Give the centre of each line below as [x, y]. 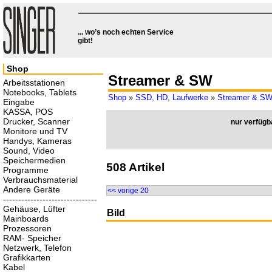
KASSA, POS [28, 112]
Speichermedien [34, 160]
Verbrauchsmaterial [40, 180]
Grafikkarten [27, 257]
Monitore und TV [35, 131]
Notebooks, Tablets [40, 92]
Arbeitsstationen [34, 83]
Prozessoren [27, 228]
